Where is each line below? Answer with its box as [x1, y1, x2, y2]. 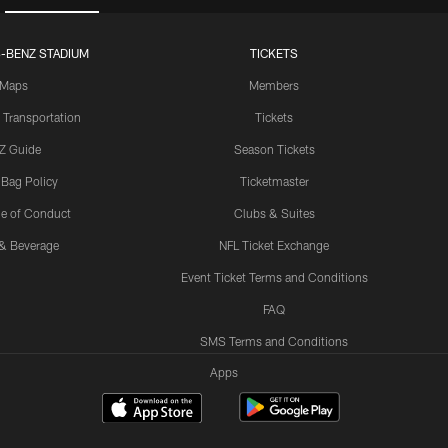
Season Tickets [233, 141, 315, 156]
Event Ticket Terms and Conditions [180, 269, 368, 284]
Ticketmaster [239, 173, 309, 188]
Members [249, 77, 299, 92]
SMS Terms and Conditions [200, 333, 348, 348]
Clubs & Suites [233, 205, 315, 220]
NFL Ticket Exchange [219, 237, 329, 252]
